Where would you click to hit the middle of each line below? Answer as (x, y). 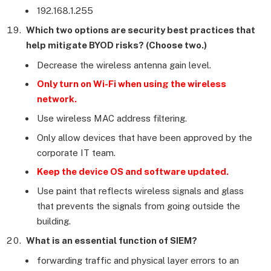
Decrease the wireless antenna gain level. (124, 65)
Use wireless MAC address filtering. (112, 118)
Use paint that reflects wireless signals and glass (140, 191)
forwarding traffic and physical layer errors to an (138, 260)
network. (57, 99)
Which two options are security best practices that (141, 30)
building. (54, 221)
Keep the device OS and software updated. (133, 172)
